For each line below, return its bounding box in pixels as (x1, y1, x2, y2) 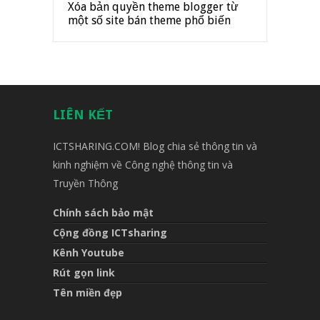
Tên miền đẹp (53, 285, 122, 299)
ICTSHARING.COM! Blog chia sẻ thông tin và (53, 139, 257, 153)
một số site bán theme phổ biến (68, 13, 231, 27)
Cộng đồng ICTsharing (53, 225, 167, 239)
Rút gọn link (53, 265, 115, 279)
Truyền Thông (53, 176, 118, 190)
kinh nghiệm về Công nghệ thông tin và (53, 157, 233, 171)
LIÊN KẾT (53, 106, 113, 122)
